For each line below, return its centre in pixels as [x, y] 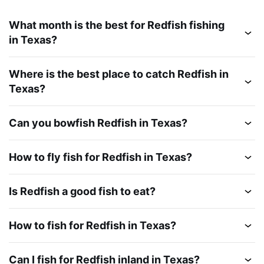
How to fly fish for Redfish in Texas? [100, 157]
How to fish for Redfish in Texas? [93, 225]
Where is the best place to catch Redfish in [119, 74]
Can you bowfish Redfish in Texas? [98, 123]
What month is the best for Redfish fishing [117, 25]
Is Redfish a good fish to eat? [82, 191]
